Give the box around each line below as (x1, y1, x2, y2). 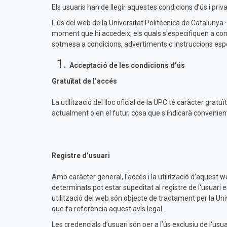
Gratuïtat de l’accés (52, 77, 117, 85)
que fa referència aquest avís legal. (52, 205, 164, 213)
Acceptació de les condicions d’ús (69, 61, 185, 69)
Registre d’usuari (52, 152, 110, 160)
